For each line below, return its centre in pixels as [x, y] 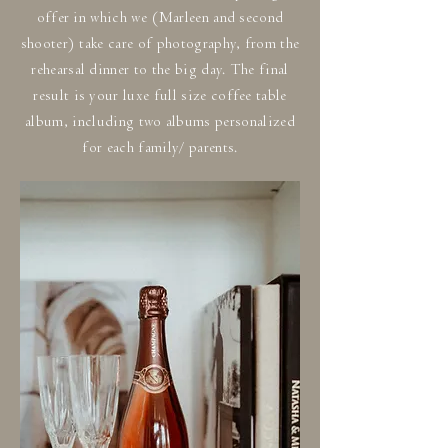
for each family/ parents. [160, 147]
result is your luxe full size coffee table [160, 95]
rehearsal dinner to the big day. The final [160, 69]
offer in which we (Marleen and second [160, 17]
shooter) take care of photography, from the [160, 43]
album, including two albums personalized [160, 121]
